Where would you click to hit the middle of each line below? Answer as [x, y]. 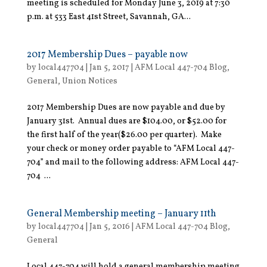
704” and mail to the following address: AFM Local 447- [133, 162]
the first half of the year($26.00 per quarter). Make [124, 135]
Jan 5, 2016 [109, 226]
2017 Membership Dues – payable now [107, 55]
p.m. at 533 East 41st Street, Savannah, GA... [108, 17]
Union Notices [89, 81]
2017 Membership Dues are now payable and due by [126, 107]
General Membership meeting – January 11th [121, 214]
